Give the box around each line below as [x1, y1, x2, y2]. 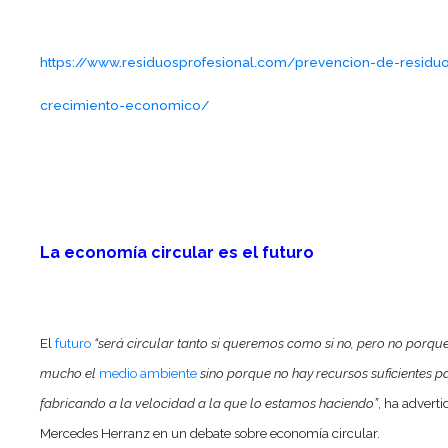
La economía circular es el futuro [40, 243, 315, 263]
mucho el [40, 365, 100, 382]
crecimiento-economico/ [40, 97, 210, 114]
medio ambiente [99, 365, 198, 382]
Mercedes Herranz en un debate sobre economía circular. [40, 425, 381, 442]
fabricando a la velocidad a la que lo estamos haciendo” [40, 395, 379, 412]
